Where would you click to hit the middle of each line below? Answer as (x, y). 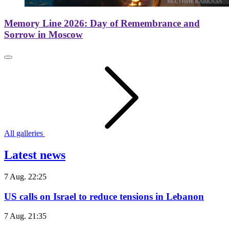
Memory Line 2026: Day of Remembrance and (102, 24)
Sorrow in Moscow (43, 35)
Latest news (35, 155)
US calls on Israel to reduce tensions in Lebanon (104, 196)
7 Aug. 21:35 (25, 216)
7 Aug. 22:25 (25, 176)
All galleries (24, 133)
